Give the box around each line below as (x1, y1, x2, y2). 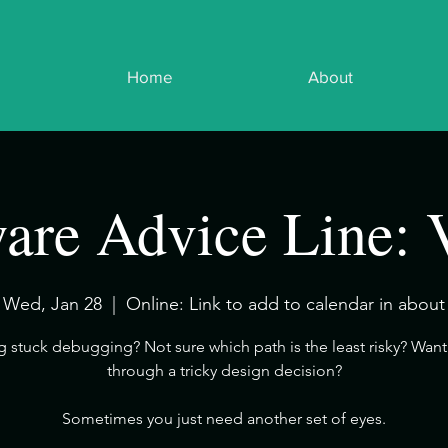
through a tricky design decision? (106, 361, 342, 380)
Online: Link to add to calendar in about (126, 293, 445, 315)
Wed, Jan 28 (3, 293, 102, 315)
